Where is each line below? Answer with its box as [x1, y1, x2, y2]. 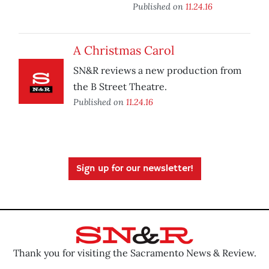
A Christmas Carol [73, 43, 174, 58]
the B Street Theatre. [73, 80, 167, 93]
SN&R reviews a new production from [73, 64, 241, 77]
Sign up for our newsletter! [76, 163, 193, 175]
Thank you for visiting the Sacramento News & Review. [13, 246, 256, 259]
